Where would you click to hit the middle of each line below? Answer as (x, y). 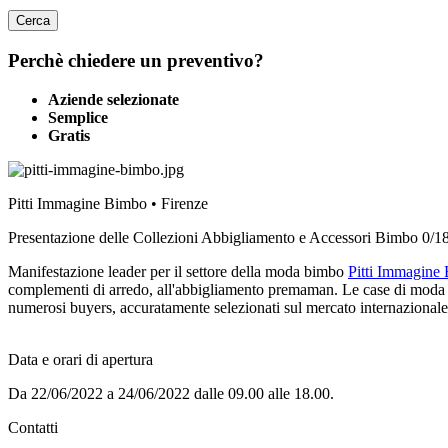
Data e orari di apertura (80, 359)
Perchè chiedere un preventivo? (136, 61)
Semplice (78, 117)
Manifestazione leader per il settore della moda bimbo (178, 271)
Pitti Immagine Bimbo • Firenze (108, 203)
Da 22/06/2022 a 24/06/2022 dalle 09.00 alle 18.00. (171, 393)
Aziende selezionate (113, 99)
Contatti (33, 427)
